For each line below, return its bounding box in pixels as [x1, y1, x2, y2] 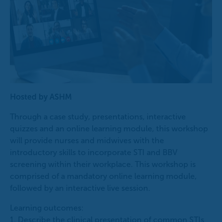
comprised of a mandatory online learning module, [10, 172, 197, 181]
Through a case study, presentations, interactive [10, 112, 186, 121]
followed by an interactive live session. [10, 184, 150, 193]
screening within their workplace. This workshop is [10, 160, 196, 169]
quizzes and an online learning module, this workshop [10, 124, 208, 133]
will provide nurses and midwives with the [10, 136, 164, 145]
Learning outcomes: [10, 204, 84, 213]
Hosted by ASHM [10, 93, 72, 102]
